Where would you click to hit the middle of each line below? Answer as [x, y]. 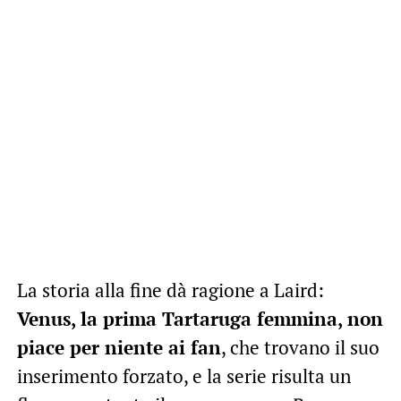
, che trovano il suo [300, 347]
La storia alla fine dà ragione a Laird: [170, 290]
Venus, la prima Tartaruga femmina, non [200, 318]
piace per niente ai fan [119, 347]
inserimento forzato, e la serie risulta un [183, 375]
